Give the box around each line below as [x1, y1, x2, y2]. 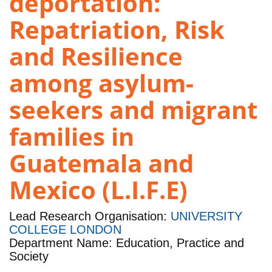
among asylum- [9, 66, 194, 100]
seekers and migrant [9, 93, 257, 127]
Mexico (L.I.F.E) [9, 173, 188, 207]
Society [9, 250, 49, 263]
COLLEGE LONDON [9, 223, 121, 237]
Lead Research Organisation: [9, 209, 171, 223]
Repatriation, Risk [9, 13, 225, 47]
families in [9, 120, 134, 154]
